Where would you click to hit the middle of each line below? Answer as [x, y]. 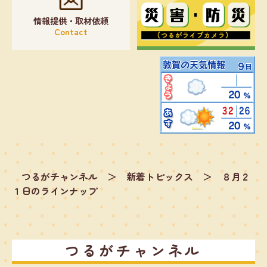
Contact [71, 31]
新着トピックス [160, 176]
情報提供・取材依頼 [71, 20]
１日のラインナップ [55, 190]
